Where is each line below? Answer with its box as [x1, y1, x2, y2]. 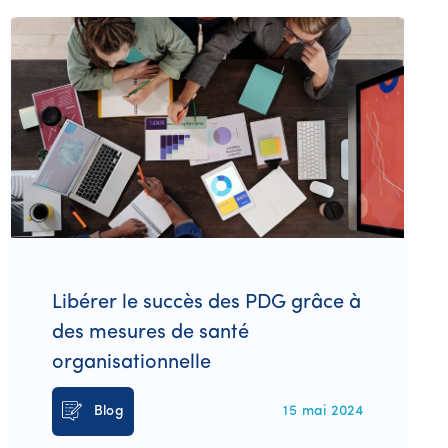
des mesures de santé [51, 322, 249, 343]
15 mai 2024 [283, 403, 363, 419]
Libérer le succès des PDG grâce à [51, 292, 361, 313]
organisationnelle [51, 352, 211, 373]
